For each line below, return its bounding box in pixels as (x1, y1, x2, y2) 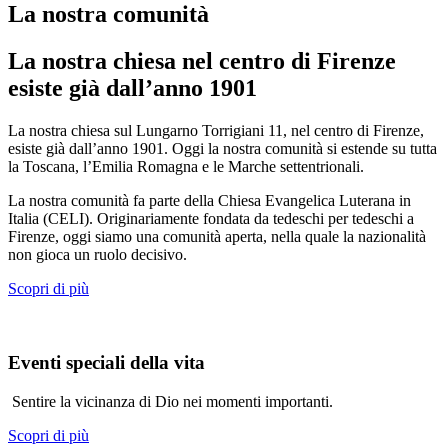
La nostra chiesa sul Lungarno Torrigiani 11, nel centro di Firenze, (8, 121, 424, 139)
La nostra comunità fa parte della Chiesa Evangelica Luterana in (8, 191, 411, 209)
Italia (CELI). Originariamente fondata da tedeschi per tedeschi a (8, 209, 414, 227)
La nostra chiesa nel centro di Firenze (8, 47, 396, 74)
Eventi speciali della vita (8, 352, 205, 374)
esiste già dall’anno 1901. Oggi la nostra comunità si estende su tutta (8, 139, 437, 157)
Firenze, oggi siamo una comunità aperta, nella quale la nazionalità (8, 227, 426, 245)
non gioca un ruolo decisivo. (8, 245, 187, 263)
